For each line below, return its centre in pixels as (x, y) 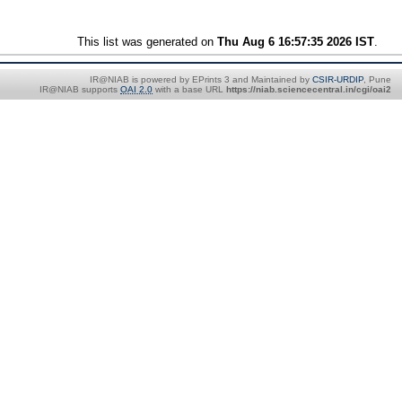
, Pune (377, 79)
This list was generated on (148, 41)
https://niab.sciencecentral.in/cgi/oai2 (309, 89)
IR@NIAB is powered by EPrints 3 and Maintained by (201, 79)
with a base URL (189, 89)
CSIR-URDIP (338, 79)
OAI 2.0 (136, 89)
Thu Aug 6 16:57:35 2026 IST (296, 41)
